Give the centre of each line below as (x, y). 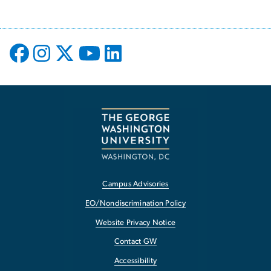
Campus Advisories (135, 184)
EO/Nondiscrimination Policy (135, 203)
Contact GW (135, 242)
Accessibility (135, 261)
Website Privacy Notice (135, 223)
